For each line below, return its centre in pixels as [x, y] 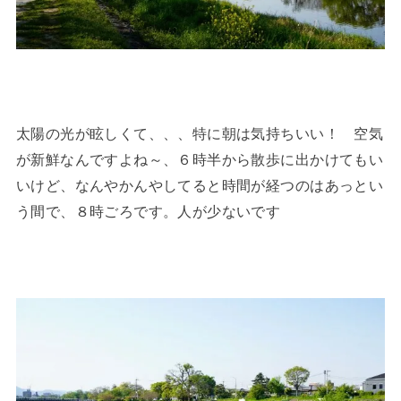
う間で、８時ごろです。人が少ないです [148, 212]
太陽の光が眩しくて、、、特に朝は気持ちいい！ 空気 [200, 134]
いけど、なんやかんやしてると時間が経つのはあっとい [200, 186]
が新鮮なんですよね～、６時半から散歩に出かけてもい [200, 160]
